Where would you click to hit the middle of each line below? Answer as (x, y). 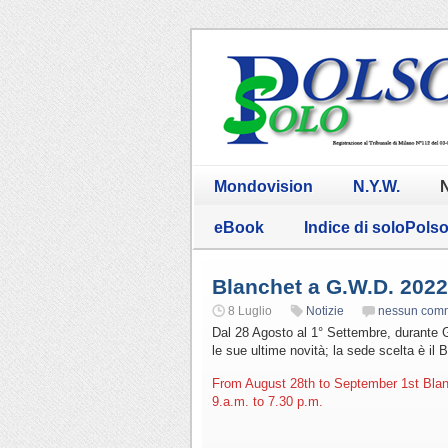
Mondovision (263, 186)
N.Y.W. (376, 186)
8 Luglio (250, 310)
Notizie (325, 310)
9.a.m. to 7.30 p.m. (267, 401)
